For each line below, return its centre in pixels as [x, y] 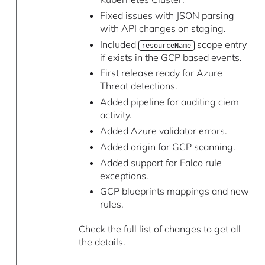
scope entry [220, 44]
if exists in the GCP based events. [171, 57]
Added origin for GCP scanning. [167, 146]
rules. [112, 204]
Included [119, 44]
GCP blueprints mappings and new [174, 191]
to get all [221, 229]
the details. [102, 242]
